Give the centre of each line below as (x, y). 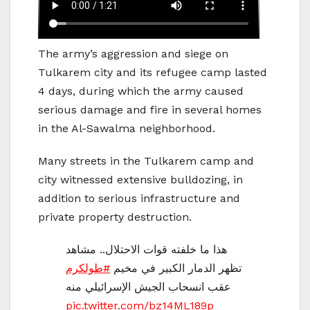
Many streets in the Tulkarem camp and (146, 161)
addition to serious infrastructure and (139, 198)
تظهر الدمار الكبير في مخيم (176, 268)
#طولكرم (88, 268)
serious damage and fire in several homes (150, 109)
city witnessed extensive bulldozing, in (140, 179)
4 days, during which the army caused (141, 91)
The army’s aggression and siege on (133, 53)
